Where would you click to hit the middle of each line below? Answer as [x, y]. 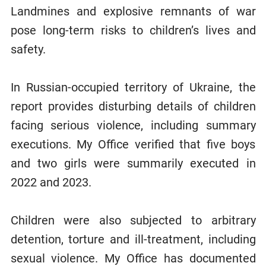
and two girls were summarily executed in [133, 163]
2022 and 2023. [51, 182]
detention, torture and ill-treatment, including [133, 239]
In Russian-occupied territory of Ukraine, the [133, 87]
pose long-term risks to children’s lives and [133, 30]
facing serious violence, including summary [133, 125]
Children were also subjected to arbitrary [133, 220]
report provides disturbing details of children [133, 106]
